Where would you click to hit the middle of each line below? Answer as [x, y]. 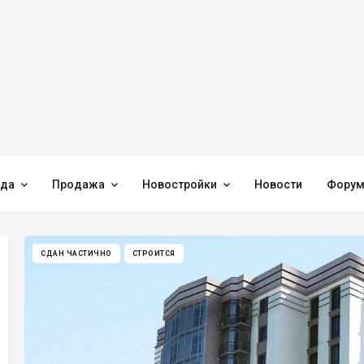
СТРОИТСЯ [154, 253]
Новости [278, 184]
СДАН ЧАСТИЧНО [76, 253]
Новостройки [180, 184]
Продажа [78, 184]
